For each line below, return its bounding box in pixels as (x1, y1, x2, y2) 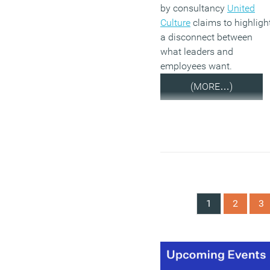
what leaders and (160, 45, 233, 57)
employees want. (160, 60, 232, 72)
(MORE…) (190, 80, 233, 92)
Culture (160, 16, 190, 28)
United (227, 2, 255, 14)
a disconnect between (160, 31, 253, 43)
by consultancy (160, 2, 227, 14)
